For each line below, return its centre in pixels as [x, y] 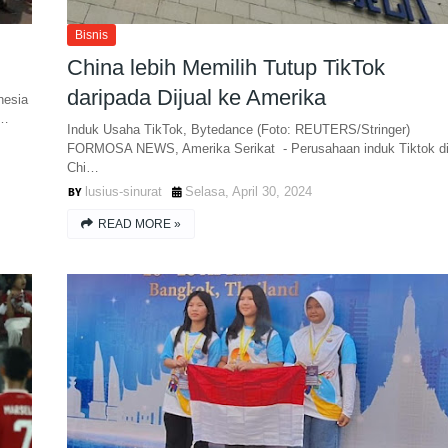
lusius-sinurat [123, 191]
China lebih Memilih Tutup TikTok [225, 67]
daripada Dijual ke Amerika [196, 97]
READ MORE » [139, 224]
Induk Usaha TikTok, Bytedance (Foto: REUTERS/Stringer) [238, 129]
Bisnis [91, 35]
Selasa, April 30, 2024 [248, 191]
